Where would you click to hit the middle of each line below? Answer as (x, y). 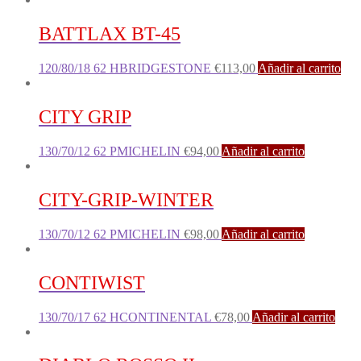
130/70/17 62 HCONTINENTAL (127, 317)
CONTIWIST (92, 282)
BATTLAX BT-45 (110, 34)
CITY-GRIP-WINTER (126, 199)
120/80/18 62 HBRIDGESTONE (127, 68)
